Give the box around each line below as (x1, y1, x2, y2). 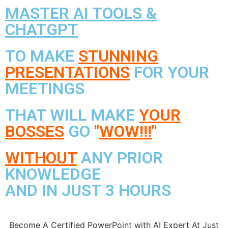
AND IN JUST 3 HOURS (5, 181, 171, 200)
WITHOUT (5, 148, 77, 167)
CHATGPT (5, 20, 78, 39)
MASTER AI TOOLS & (5, 4, 157, 23)
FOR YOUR (130, 63, 209, 82)
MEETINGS (5, 79, 84, 98)
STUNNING (78, 46, 158, 66)
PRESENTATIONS (5, 63, 130, 82)
